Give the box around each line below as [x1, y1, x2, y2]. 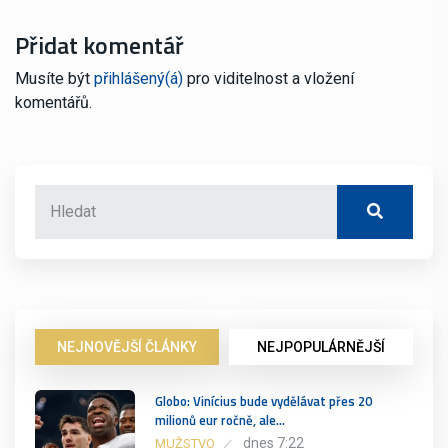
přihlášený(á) [94, 68, 183, 88]
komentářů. [15, 92, 92, 112]
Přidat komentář [15, 26, 184, 63]
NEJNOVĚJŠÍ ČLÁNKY [57, 338, 197, 355]
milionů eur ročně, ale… [155, 409, 285, 430]
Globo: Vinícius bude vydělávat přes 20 [155, 390, 372, 411]
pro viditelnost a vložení [183, 68, 354, 88]
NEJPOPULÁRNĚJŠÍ [257, 338, 385, 355]
